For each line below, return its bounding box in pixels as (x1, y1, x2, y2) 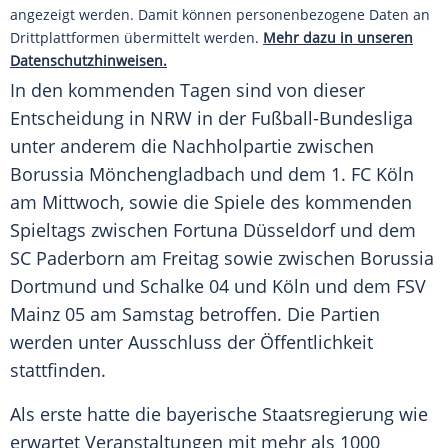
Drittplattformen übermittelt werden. (10, 28, 263, 48)
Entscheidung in (10, 106, 150, 131)
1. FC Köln (331, 162, 414, 187)
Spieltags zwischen (10, 218, 173, 243)
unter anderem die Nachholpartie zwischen (10, 134, 374, 159)
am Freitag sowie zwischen (125, 246, 360, 271)
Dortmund (10, 274, 97, 299)
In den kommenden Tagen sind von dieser (10, 78, 365, 103)
